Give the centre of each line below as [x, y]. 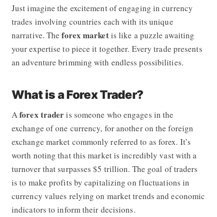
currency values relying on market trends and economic [108, 196]
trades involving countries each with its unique [92, 21]
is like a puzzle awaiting [153, 35]
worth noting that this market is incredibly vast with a [104, 155]
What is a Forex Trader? [77, 94]
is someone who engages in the [119, 114]
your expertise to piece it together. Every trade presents [107, 48]
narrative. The [37, 35]
